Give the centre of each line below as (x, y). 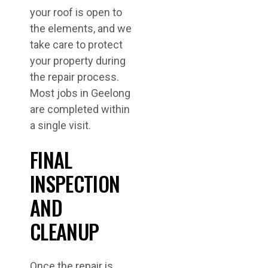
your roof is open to (76, 12)
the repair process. (74, 77)
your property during (78, 61)
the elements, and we (81, 28)
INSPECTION (75, 183)
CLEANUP (65, 231)
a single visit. (60, 125)
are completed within (80, 109)
